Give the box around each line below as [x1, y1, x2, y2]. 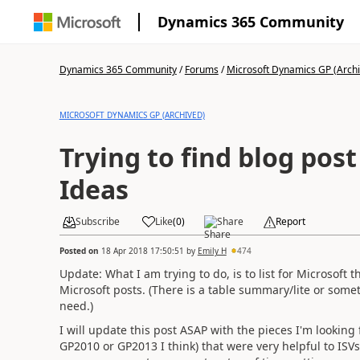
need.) [59, 297, 93, 313]
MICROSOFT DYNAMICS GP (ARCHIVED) [59, 109, 205, 121]
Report [275, 215, 305, 228]
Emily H [197, 244, 227, 256]
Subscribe [75, 215, 120, 228]
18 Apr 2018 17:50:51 [100, 244, 184, 256]
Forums [184, 63, 219, 76]
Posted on [59, 244, 101, 256]
